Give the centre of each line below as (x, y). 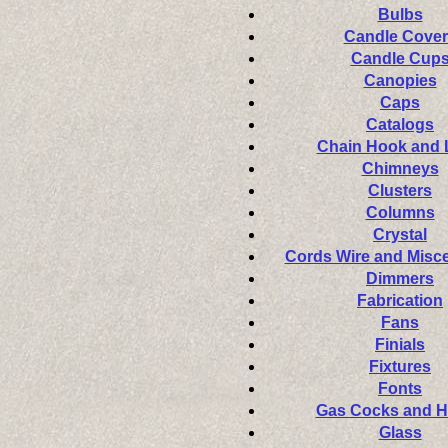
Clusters (400, 190)
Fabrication (400, 300)
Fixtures (400, 366)
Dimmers (400, 278)
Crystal (400, 234)
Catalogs (400, 124)
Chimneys (400, 168)
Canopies (400, 80)
